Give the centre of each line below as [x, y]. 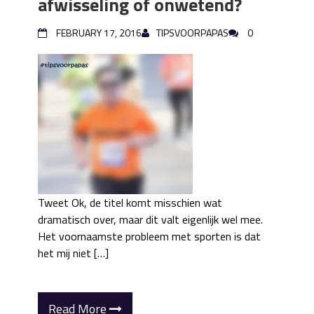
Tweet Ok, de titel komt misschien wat [130, 203]
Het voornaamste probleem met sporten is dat [149, 236]
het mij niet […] [73, 253]
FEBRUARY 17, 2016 [99, 33]
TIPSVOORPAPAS [192, 33]
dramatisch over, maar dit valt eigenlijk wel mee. [150, 219]
